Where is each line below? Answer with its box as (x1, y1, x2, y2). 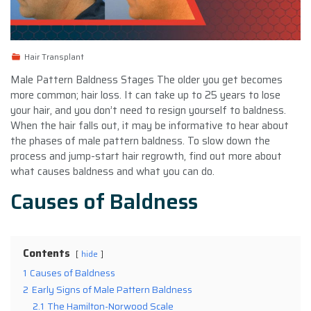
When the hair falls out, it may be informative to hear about (10, 117, 289, 134)
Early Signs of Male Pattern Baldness (32, 282, 192, 297)
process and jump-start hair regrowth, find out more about (10, 147, 282, 165)
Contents (23, 244, 70, 262)
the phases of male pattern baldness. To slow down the (10, 132, 270, 149)
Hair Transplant (24, 49, 84, 63)
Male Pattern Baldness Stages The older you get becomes (10, 71, 283, 88)
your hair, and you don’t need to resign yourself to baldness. (10, 101, 286, 119)
